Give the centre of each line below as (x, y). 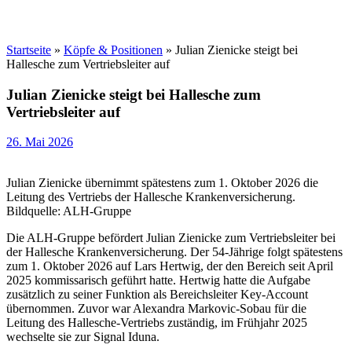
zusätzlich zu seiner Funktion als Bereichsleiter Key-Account (157, 295)
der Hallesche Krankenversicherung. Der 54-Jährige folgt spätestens (174, 252)
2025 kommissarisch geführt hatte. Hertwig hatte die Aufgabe (158, 280)
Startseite (29, 50)
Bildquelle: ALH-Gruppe (69, 211)
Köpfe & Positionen (113, 50)
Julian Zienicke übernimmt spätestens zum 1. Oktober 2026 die (162, 183)
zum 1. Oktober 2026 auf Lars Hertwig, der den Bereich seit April (170, 266)
